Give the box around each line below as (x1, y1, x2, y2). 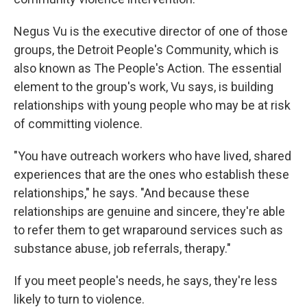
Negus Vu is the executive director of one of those (14, 24, 288, 38)
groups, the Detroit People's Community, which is (14, 42, 279, 57)
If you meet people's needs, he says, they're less (14, 273, 278, 288)
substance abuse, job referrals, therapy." (14, 241, 231, 256)
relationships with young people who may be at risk (14, 98, 291, 112)
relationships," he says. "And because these (14, 186, 249, 200)
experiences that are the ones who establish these (14, 167, 289, 182)
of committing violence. (14, 116, 143, 131)
